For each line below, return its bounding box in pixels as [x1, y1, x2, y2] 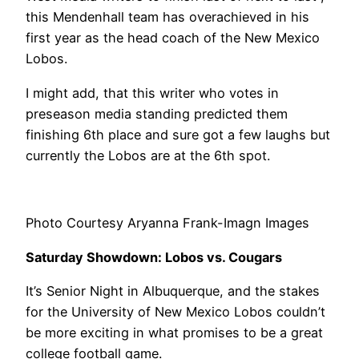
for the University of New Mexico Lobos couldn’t [26, 303, 325, 320]
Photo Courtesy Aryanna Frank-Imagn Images [26, 215, 309, 232]
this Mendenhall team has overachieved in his [26, 9, 309, 26]
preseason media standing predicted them [26, 105, 288, 122]
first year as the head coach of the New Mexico [26, 30, 320, 46]
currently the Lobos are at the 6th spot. [26, 147, 270, 163]
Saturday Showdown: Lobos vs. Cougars [26, 248, 282, 265]
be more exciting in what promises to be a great [26, 324, 323, 341]
